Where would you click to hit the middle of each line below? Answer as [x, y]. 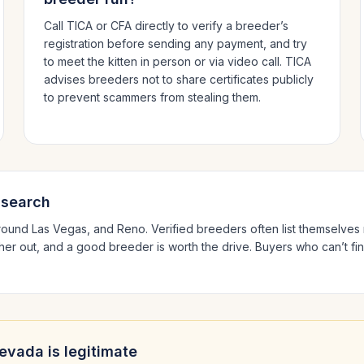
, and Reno [116, 229]
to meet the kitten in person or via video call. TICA [178, 61]
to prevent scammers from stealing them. [153, 97]
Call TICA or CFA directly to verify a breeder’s [167, 26]
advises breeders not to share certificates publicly [179, 79]
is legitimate [91, 351]
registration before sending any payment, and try [176, 43]
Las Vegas [59, 229]
